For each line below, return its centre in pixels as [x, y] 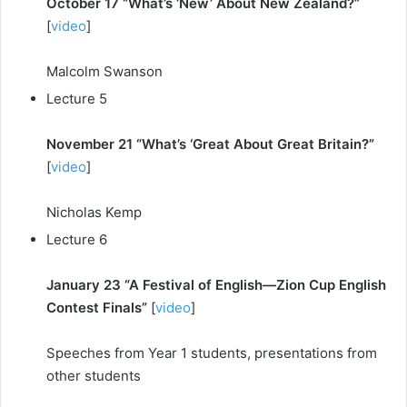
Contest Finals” [97, 307]
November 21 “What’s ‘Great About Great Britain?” [210, 144]
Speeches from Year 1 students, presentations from [212, 352]
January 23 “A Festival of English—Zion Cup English [216, 284]
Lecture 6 [77, 239]
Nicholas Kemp [94, 212]
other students [94, 375]
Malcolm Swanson [104, 71]
